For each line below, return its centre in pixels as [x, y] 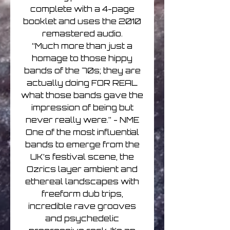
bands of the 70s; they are [82, 71]
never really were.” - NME [82, 120]
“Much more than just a [82, 46]
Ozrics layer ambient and [82, 169]
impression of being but [82, 108]
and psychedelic [82, 219]
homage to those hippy [82, 59]
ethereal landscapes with [82, 182]
